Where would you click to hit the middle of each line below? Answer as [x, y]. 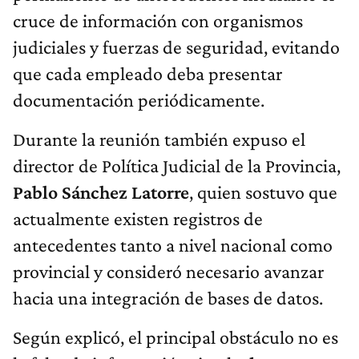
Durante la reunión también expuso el [159, 139]
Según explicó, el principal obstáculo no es [175, 337]
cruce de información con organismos [158, 21]
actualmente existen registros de [138, 219]
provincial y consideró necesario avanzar [169, 272]
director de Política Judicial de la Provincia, [177, 166]
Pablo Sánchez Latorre [101, 192]
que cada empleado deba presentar [148, 74]
